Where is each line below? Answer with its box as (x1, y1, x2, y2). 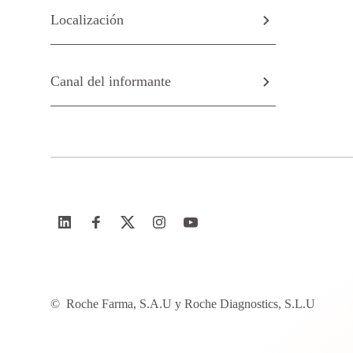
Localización (50, 12, 124, 28)
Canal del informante (50, 73, 171, 89)
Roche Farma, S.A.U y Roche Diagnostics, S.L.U (66, 297, 315, 310)
